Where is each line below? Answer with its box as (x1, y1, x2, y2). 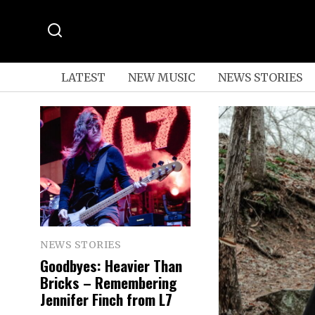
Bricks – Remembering (40, 271, 176, 293)
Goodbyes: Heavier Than (40, 254, 182, 276)
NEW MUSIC (127, 70, 195, 84)
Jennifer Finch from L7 (40, 288, 172, 310)
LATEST (60, 70, 105, 84)
